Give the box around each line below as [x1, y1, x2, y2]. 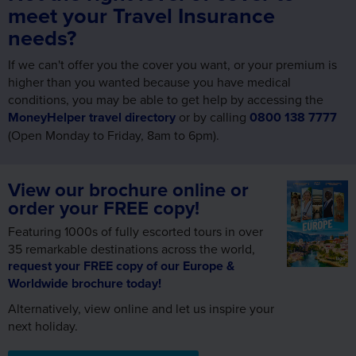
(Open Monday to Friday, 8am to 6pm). [8, 126, 219, 145]
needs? [8, 21, 76, 53]
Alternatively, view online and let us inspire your [8, 300, 274, 318]
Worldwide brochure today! [8, 273, 161, 292]
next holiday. [8, 317, 78, 335]
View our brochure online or [8, 175, 249, 203]
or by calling [176, 108, 250, 126]
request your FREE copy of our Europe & [8, 256, 234, 275]
